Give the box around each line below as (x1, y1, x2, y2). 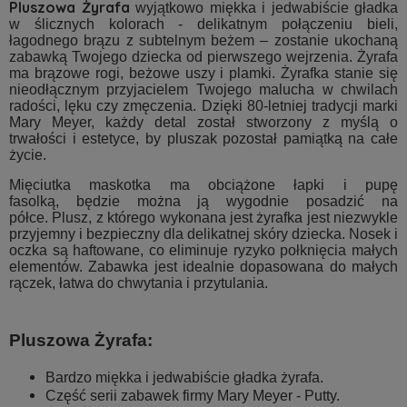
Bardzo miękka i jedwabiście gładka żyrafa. (45, 369, 327, 385)
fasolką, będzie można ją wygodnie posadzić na (9, 194, 398, 210)
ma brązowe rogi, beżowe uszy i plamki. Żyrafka (9, 65, 330, 82)
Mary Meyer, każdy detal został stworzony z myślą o (9, 114, 398, 131)
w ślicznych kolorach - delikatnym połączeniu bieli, (9, 16, 398, 33)
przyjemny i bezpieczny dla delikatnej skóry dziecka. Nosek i (9, 226, 398, 243)
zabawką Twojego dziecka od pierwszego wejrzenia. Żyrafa (9, 49, 398, 65)
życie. (9, 147, 46, 164)
